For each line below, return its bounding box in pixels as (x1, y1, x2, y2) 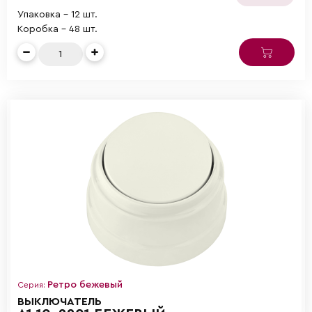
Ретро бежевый (47, 279, 123, 290)
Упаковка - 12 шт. (17, 9, 97, 19)
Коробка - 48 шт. (17, 24, 97, 34)
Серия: (17, 280, 47, 289)
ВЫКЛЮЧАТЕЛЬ (17, 295, 102, 307)
